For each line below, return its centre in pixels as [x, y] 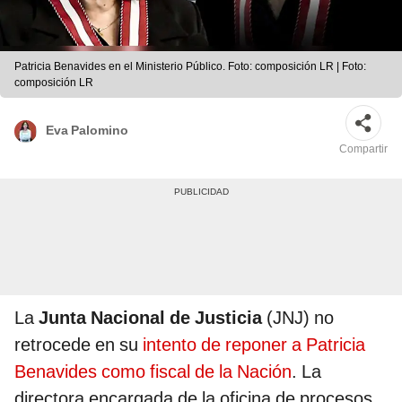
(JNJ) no [298, 318]
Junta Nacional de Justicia [150, 318]
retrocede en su [76, 345]
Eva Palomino [87, 130]
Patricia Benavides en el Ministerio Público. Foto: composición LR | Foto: [190, 67]
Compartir [363, 149]
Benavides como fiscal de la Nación [153, 372]
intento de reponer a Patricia [252, 345]
